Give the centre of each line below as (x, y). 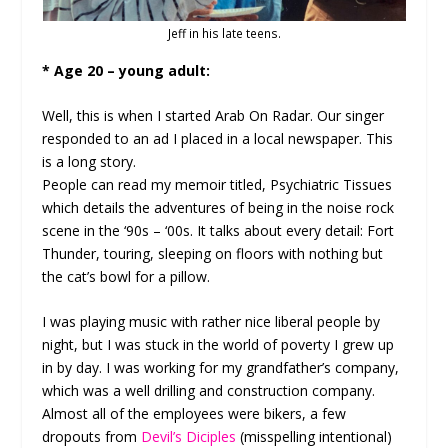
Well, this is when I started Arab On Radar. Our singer (213, 115)
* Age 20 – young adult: (126, 70)
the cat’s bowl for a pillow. (126, 276)
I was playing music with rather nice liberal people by (211, 322)
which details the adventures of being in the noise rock (218, 207)
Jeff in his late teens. (224, 32)
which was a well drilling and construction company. (209, 391)
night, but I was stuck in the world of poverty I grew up (218, 345)
